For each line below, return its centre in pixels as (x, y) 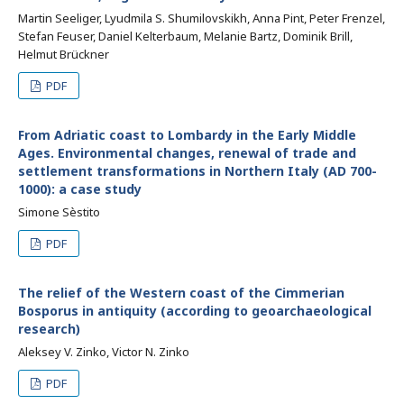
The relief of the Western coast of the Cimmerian (181, 293)
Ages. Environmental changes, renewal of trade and (187, 153)
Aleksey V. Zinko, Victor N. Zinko (104, 352)
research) (49, 329)
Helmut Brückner (64, 54)
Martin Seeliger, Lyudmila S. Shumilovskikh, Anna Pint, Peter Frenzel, (202, 18)
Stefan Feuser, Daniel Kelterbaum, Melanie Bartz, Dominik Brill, (185, 36)
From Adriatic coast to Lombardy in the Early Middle (187, 135)
